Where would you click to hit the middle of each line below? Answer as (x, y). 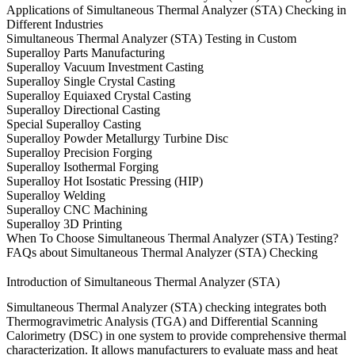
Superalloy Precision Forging (79, 152)
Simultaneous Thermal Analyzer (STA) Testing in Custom (151, 38)
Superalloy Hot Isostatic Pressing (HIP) (105, 181)
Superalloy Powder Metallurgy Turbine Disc (117, 138)
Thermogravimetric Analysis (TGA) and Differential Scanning (162, 322)
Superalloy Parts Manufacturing (86, 52)
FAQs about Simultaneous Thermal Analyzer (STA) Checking (162, 252)
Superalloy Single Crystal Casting (91, 81)
